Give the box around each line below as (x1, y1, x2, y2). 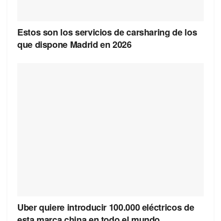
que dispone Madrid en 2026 (17, 38, 132, 51)
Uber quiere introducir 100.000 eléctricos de (17, 201, 194, 214)
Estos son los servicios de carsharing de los (17, 26, 197, 39)
